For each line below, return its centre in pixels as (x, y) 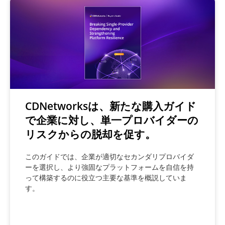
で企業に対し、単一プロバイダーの (112, 120)
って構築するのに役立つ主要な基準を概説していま (106, 178)
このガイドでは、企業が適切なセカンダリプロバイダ (109, 156)
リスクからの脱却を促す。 (90, 134)
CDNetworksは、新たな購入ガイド (111, 106)
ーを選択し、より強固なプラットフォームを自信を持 (109, 167)
